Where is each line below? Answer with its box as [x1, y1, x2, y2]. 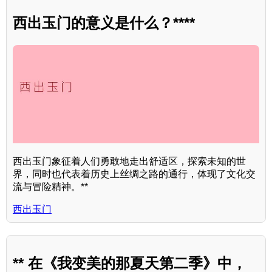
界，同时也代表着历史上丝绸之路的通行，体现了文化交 [13, 169, 256, 180]
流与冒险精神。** [13, 182, 88, 192]
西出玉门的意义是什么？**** [13, 14, 195, 31]
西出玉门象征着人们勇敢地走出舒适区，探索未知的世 [13, 156, 246, 167]
